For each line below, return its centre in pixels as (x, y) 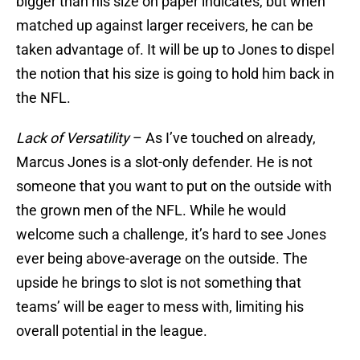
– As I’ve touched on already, (223, 138)
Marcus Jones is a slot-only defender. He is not (164, 162)
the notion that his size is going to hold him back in (175, 74)
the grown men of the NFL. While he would (151, 211)
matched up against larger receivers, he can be (165, 26)
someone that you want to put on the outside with (174, 186)
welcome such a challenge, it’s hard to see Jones (171, 235)
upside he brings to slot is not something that (159, 283)
